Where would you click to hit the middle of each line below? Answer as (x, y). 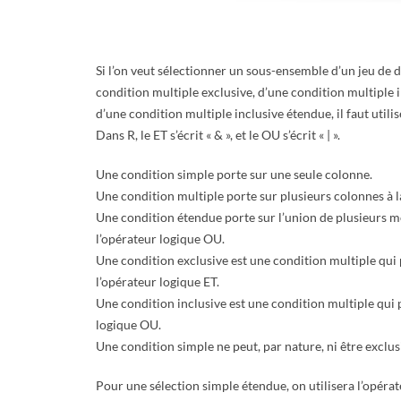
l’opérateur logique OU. (160, 239)
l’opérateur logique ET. (158, 282)
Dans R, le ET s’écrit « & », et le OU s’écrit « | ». (218, 135)
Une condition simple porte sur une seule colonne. (234, 175)
